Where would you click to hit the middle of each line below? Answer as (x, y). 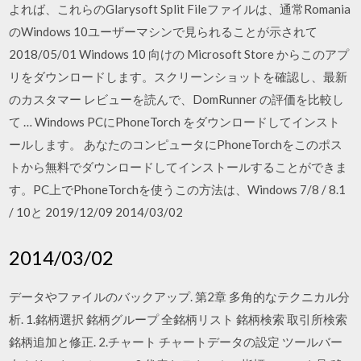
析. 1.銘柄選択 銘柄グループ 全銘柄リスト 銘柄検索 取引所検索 (178, 319)
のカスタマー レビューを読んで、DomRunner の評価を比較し (177, 99)
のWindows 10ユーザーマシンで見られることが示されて (164, 31)
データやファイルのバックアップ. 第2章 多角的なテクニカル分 (180, 296)
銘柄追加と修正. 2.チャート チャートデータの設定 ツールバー (176, 341)
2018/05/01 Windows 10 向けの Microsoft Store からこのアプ (179, 54)
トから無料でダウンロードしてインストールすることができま (178, 167)
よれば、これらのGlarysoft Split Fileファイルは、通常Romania (180, 9)
